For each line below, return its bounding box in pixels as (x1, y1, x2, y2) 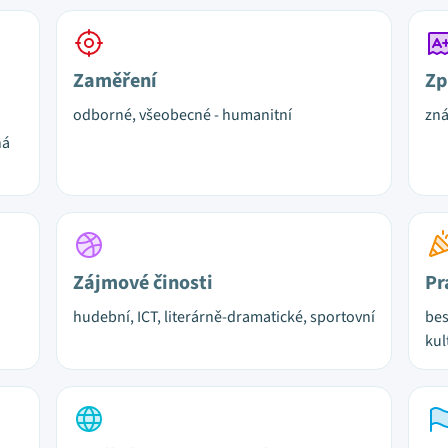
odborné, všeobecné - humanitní (73, 104, 292, 126)
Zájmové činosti (73, 269, 213, 297)
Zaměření (73, 67, 157, 95)
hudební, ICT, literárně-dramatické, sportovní (73, 306, 375, 328)
